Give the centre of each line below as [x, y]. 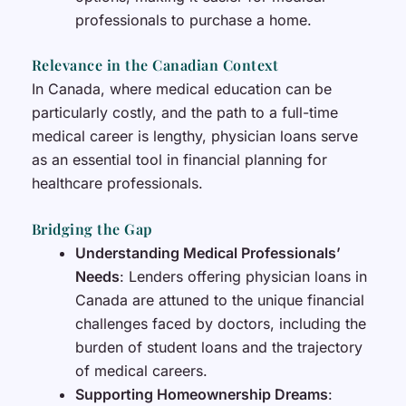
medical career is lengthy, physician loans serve [194, 135]
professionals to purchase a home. [193, 19]
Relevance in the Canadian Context [155, 64]
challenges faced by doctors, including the [220, 324]
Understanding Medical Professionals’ [208, 253]
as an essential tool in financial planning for [179, 159]
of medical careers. [141, 371]
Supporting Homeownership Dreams [201, 395]
